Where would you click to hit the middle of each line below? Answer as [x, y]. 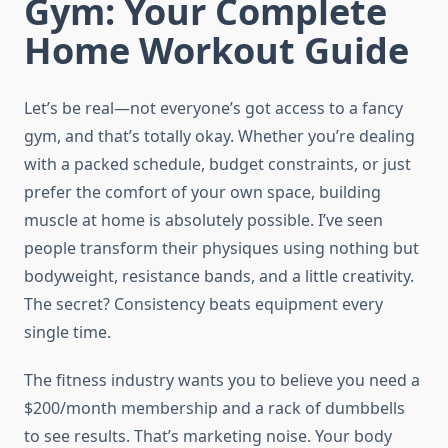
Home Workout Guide [216, 51]
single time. [67, 332]
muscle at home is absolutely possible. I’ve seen [203, 220]
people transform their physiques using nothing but [221, 248]
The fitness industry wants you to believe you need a [222, 380]
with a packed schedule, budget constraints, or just [217, 164]
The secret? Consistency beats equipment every [203, 304]
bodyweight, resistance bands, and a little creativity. [219, 276]
